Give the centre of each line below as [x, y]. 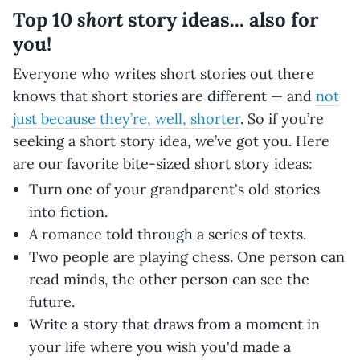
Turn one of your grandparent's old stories [174, 189]
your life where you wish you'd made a [160, 346]
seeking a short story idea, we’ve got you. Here [171, 141]
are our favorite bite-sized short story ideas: [163, 163]
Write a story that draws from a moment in [174, 324]
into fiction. [68, 211]
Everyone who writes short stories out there [164, 73]
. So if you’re [282, 118]
